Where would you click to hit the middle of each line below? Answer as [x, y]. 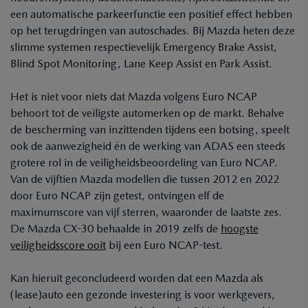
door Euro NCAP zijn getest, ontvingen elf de [117, 196]
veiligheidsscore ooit [58, 245]
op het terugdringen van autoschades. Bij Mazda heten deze [153, 31]
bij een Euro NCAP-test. [164, 245]
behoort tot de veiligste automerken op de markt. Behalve [147, 113]
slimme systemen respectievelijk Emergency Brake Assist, [144, 47]
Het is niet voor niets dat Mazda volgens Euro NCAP [134, 97]
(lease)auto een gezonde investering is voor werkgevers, [143, 295]
